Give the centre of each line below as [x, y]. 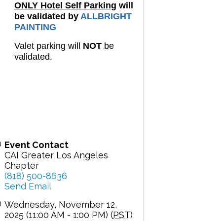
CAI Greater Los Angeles [56, 155]
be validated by [47, 17]
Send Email [28, 186]
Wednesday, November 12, [60, 205]
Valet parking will [48, 46]
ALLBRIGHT [106, 17]
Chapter [21, 166]
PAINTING [35, 27]
